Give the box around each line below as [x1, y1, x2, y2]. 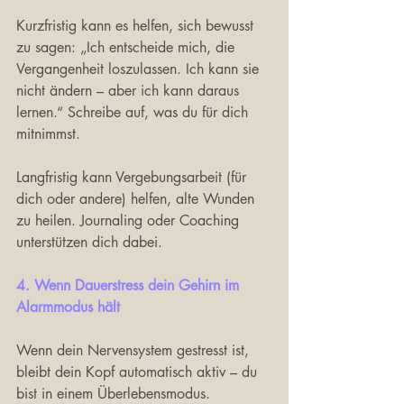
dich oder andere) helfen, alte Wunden [16, 189, 259, 208]
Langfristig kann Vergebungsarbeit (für [16, 168, 251, 187]
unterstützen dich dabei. [16, 233, 162, 252]
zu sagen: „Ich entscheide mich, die [16, 38, 239, 57]
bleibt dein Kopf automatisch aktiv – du [16, 363, 262, 381]
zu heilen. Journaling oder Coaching [16, 211, 243, 230]
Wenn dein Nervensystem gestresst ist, [16, 341, 253, 360]
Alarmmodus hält [16, 298, 120, 317]
